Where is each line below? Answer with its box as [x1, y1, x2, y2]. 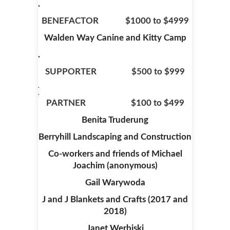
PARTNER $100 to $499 [46, 99, 184, 107]
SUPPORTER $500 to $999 [45, 67, 185, 76]
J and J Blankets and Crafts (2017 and [42, 195, 188, 204]
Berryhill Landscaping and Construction [39, 132, 191, 141]
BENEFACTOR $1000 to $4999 [41, 16, 189, 25]
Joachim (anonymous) [72, 161, 158, 170]
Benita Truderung [82, 116, 148, 124]
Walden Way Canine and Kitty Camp [44, 33, 186, 42]
